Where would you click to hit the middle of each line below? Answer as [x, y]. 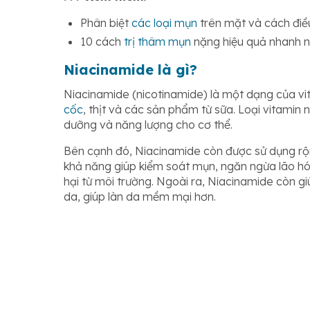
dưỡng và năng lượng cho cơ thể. [148, 125]
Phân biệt [106, 23]
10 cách [102, 42]
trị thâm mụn [157, 42]
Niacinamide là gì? [130, 70]
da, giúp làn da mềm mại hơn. [140, 197]
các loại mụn [164, 23]
